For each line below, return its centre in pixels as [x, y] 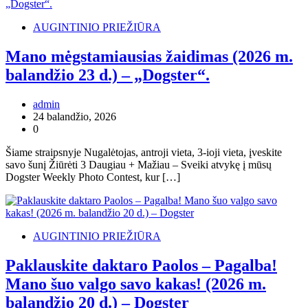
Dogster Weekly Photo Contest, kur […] [93, 177]
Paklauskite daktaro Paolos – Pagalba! [141, 265]
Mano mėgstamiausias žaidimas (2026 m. [149, 57]
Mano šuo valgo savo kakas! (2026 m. [136, 284]
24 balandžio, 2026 [75, 116]
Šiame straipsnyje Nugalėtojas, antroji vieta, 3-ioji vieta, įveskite [144, 152]
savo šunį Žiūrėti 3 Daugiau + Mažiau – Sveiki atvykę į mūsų [139, 164]
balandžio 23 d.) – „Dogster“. [108, 75]
